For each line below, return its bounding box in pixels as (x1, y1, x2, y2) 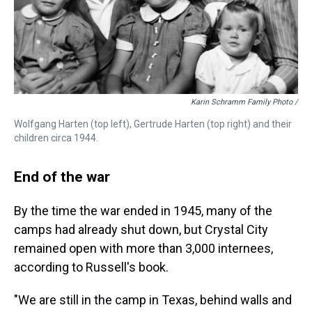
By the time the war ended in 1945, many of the (14, 203, 272, 218)
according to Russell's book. (14, 260, 169, 274)
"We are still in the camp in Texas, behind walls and (14, 292, 292, 307)
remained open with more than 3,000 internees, (14, 241, 273, 256)
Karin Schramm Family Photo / (191, 97, 298, 107)
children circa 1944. (14, 132, 98, 143)
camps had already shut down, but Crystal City (14, 222, 268, 237)
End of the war (14, 168, 110, 185)
